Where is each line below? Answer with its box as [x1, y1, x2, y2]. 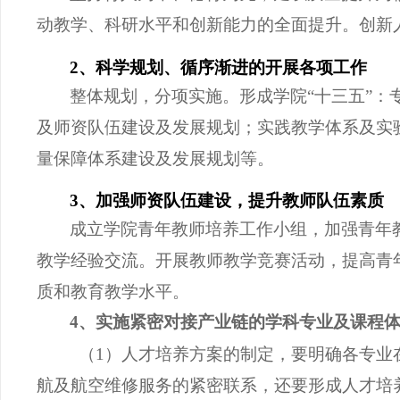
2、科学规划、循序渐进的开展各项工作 [70, 57, 367, 77]
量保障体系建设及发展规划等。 [37, 148, 292, 168]
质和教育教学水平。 [37, 282, 189, 301]
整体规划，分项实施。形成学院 [70, 86, 307, 105]
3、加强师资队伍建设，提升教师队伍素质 [70, 191, 384, 210]
